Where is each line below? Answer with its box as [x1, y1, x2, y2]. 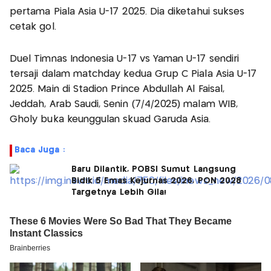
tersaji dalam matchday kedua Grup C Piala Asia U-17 [10, 70, 257, 79]
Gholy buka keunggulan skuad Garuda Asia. [10, 115, 211, 125]
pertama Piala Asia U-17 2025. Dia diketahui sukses [10, 7, 245, 17]
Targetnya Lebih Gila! [71, 188, 167, 197]
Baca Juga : [15, 146, 65, 155]
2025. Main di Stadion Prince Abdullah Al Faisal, [10, 85, 225, 94]
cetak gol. [10, 22, 56, 32]
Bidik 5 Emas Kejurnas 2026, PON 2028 [71, 177, 242, 186]
